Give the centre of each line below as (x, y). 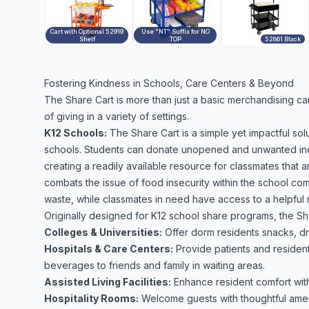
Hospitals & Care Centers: (109, 249)
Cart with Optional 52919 (87, 31)
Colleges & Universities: (103, 232)
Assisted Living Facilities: (108, 282)
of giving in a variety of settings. (117, 116)
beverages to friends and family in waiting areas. (154, 265)
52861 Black (283, 39)
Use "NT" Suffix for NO (175, 31)
